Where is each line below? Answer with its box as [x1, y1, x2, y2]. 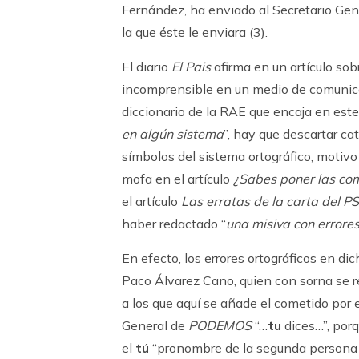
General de [122, 317, 188, 333]
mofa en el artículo [122, 171, 233, 187]
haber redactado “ [122, 216, 226, 232]
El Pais [171, 58, 211, 75]
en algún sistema [122, 126, 224, 142]
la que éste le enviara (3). [122, 24, 268, 40]
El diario [122, 58, 171, 75]
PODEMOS [188, 317, 252, 333]
